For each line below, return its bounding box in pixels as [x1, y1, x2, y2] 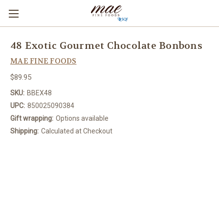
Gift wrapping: [10, 114, 53, 122]
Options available [55, 114, 109, 122]
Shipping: [10, 127, 39, 135]
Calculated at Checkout [41, 127, 112, 135]
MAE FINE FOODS [10, 56, 77, 66]
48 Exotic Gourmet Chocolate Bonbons [10, 40, 202, 52]
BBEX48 [26, 88, 52, 97]
